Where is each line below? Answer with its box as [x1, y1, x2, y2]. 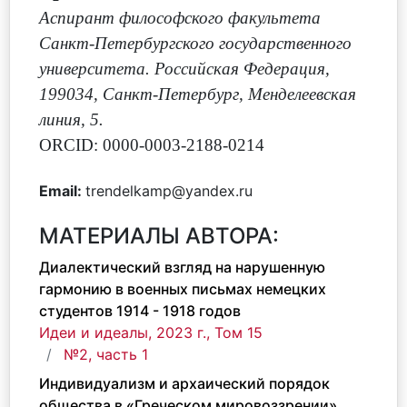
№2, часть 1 [64, 345, 148, 363]
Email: [39, 182, 85, 200]
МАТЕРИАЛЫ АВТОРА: [39, 223, 279, 249]
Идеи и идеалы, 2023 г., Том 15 [39, 323, 263, 342]
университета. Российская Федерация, [39, 59, 330, 78]
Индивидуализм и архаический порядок [39, 374, 330, 392]
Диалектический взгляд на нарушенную [39, 258, 325, 276]
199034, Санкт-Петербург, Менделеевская [39, 84, 356, 104]
